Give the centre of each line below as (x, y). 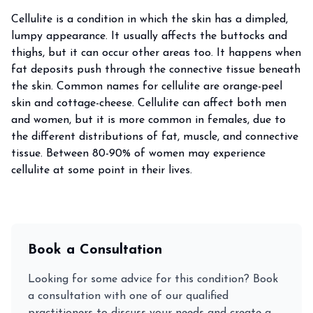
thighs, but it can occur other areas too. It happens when (156, 53)
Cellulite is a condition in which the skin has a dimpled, (150, 20)
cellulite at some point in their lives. (102, 170)
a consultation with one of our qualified (128, 296)
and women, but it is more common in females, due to (148, 120)
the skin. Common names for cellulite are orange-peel (147, 87)
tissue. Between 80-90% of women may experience (138, 154)
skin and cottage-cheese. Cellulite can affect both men (149, 103)
